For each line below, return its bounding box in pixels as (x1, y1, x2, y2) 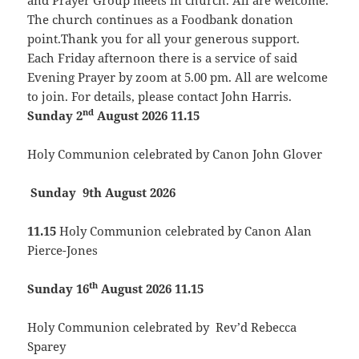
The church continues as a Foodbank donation (27, 11, 294, 28)
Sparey (27, 338, 67, 355)
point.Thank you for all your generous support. (27, 30, 301, 47)
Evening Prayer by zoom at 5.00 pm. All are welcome (27, 69, 329, 86)
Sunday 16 (27, 280, 90, 297)
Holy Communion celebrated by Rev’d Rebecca (27, 319, 297, 336)
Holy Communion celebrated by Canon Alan (59, 223, 313, 240)
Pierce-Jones (27, 242, 99, 259)
